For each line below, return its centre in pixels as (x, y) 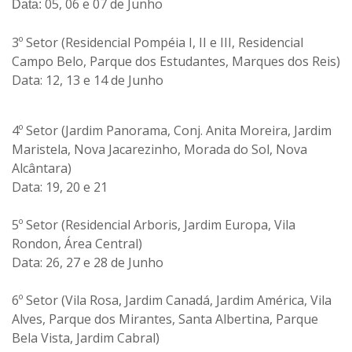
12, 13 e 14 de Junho (103, 81)
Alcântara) (42, 169)
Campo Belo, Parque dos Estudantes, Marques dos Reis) (176, 62)
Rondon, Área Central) (77, 244)
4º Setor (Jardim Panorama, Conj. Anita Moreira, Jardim (172, 131)
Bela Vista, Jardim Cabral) (86, 338)
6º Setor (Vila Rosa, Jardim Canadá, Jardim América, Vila (172, 301)
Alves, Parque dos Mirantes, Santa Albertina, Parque (165, 319)
